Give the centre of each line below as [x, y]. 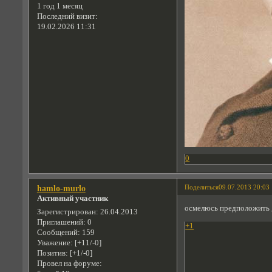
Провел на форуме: [69, 264]
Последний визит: [67, 16]
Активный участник [72, 198]
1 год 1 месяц [59, 6]
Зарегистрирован [66, 212]
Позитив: [52, 253]
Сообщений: [58, 233]
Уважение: [55, 243]
